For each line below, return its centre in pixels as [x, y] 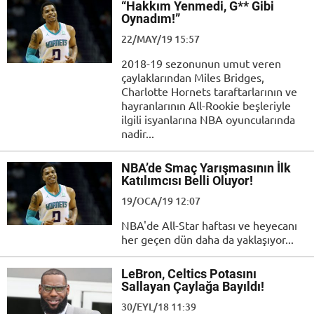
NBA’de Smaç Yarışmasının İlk [206, 168]
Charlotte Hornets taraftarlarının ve [209, 91]
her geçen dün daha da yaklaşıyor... [207, 239]
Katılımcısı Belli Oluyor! [187, 181]
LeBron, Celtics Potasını [189, 274]
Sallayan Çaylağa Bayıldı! [193, 287]
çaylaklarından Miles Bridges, [193, 77]
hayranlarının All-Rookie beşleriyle [206, 105]
